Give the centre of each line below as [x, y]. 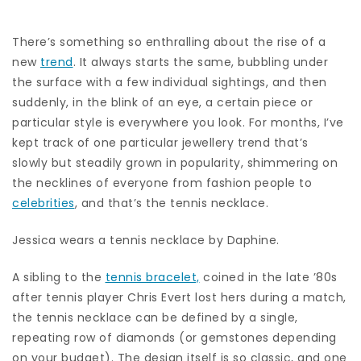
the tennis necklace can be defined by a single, [155, 317]
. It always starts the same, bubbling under [200, 62]
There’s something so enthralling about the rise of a [169, 41]
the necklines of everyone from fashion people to [162, 183]
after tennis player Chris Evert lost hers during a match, [179, 297]
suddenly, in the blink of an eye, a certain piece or [162, 102]
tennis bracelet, [152, 277]
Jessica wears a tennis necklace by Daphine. [147, 240]
